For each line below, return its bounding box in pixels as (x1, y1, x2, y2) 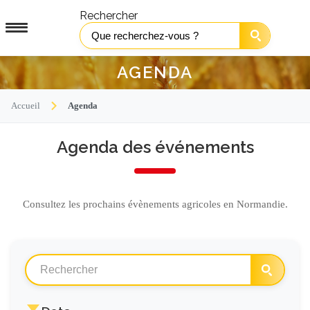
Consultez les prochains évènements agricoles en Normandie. (22, 198, 288, 210)
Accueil (11, 100, 40, 111)
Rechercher (79, 8, 138, 22)
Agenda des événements (56, 137, 254, 157)
